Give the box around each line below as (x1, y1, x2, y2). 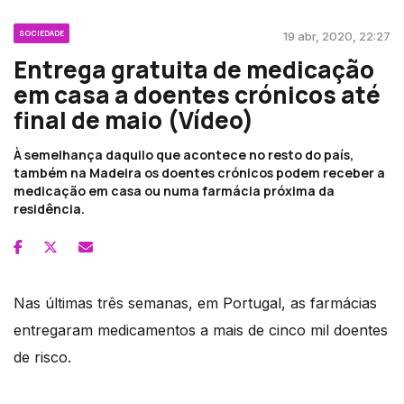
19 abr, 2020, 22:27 (283, 28, 390, 43)
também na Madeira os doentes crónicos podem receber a (14, 163, 385, 181)
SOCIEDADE (19, 27, 64, 38)
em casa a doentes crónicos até (14, 78, 381, 111)
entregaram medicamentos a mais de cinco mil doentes (14, 320, 388, 339)
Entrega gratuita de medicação (14, 52, 374, 86)
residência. (14, 199, 85, 217)
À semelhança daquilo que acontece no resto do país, (14, 145, 353, 163)
